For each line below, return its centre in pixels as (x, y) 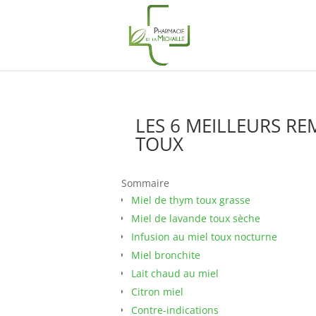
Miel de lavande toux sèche (196, 218)
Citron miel (157, 292)
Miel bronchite (166, 255)
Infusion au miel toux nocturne (204, 237)
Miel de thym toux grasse (191, 200)
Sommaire (145, 183)
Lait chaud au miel (175, 273)
